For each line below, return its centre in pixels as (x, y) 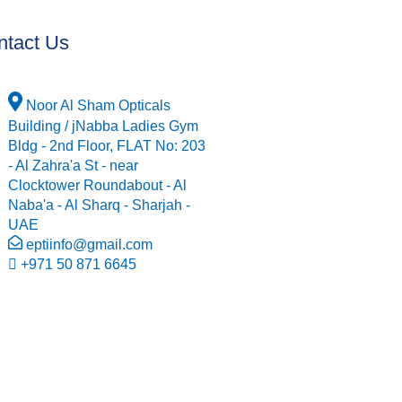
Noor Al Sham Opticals (98, 106)
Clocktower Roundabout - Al (97, 185)
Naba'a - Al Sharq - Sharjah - (99, 205)
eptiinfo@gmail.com (89, 244)
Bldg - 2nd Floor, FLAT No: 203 (107, 145)
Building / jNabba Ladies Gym (103, 126)
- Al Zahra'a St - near (73, 165)
